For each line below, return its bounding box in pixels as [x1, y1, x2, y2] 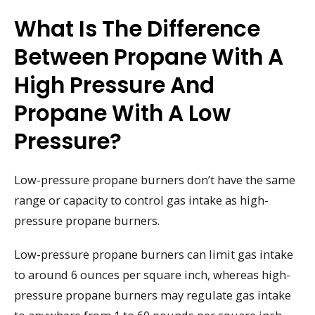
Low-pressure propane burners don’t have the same [14, 171, 295, 188]
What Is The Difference [14, 13, 260, 44]
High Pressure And [14, 69, 214, 101]
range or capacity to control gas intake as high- [14, 191, 269, 208]
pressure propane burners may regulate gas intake [14, 287, 291, 304]
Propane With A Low [14, 97, 231, 129]
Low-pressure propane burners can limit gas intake [14, 246, 293, 263]
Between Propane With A [14, 41, 283, 72]
